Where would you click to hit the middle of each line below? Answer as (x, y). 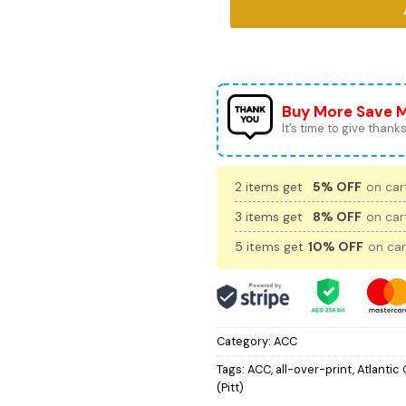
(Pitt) (230, 388)
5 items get (271, 247)
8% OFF (337, 217)
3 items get (271, 217)
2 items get (271, 187)
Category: (245, 342)
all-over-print (314, 370)
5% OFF (337, 187)
